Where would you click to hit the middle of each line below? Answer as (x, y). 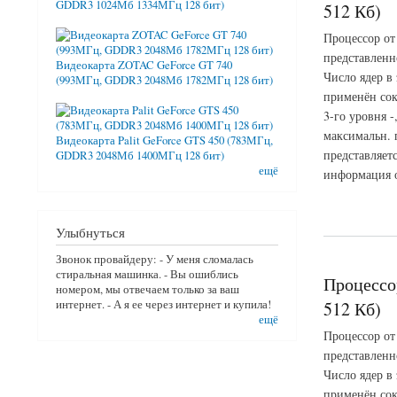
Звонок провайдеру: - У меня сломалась (155, 260)
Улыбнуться (90, 232)
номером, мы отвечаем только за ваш (148, 290)
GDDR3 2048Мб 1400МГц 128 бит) (140, 155)
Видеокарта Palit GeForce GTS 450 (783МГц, (164, 140)
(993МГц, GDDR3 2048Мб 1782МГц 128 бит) (164, 80)
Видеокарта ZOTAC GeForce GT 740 (144, 65)
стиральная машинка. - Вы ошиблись (147, 275)
